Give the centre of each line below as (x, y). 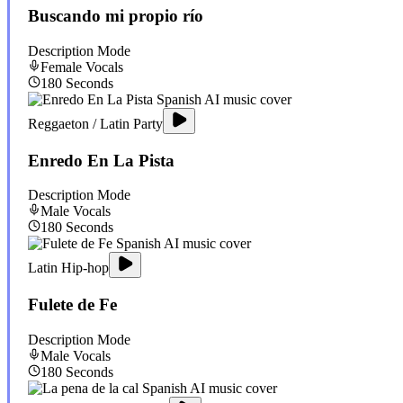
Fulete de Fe (72, 305)
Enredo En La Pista (101, 160)
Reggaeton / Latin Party (95, 123)
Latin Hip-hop (68, 268)
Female (61, 67)
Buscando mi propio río (116, 16)
